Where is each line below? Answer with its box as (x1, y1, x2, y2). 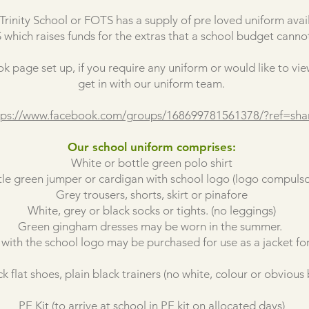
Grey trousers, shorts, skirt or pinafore (55, 188, 248, 201)
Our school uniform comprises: (67, 140, 236, 154)
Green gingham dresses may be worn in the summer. (18, 219, 285, 233)
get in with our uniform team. (78, 77, 225, 90)
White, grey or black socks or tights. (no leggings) (27, 203, 276, 217)
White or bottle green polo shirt (70, 156, 232, 170)
